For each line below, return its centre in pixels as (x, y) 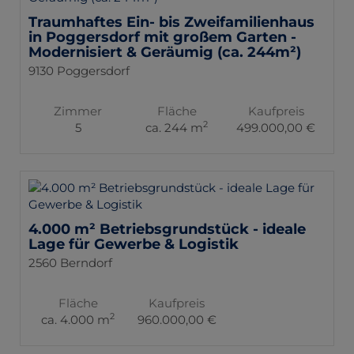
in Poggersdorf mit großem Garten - (162, 37)
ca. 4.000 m (76, 319)
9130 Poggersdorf (79, 70)
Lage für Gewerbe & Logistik (134, 244)
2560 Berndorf (70, 262)
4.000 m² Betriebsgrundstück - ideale (167, 229)
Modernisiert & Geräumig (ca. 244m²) (165, 52)
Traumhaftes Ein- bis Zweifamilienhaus (171, 22)
